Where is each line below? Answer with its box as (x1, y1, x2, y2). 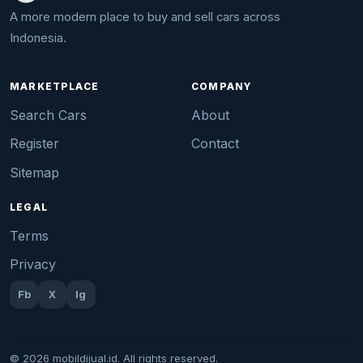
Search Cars (10, 107, 87, 124)
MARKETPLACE (10, 81, 100, 93)
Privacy (10, 255, 56, 272)
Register (10, 135, 59, 152)
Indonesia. (10, 31, 66, 46)
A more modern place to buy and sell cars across (10, 10, 280, 25)
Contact (191, 135, 239, 152)
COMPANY (191, 81, 252, 93)
